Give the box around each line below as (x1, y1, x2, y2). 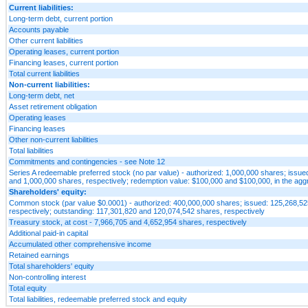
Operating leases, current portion (9, 47, 119, 56)
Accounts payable (9, 25, 69, 34)
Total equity (9, 283, 47, 292)
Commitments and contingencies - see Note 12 (9, 157, 165, 166)
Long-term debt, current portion (9, 14, 113, 23)
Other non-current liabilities (9, 135, 98, 144)
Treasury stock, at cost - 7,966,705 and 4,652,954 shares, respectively (9, 217, 247, 226)
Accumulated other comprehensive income (9, 239, 151, 248)
